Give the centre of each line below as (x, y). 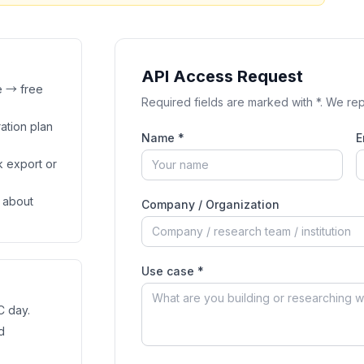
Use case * (172, 271)
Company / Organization (210, 204)
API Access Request (222, 76)
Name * (162, 138)
